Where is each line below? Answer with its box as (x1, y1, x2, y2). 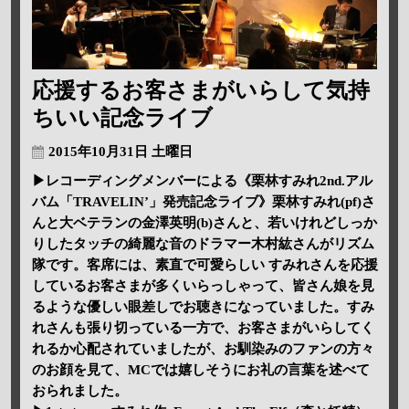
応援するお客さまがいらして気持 (31, 79, 370, 103)
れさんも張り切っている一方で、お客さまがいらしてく (31, 320, 374, 336)
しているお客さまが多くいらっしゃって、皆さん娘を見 (31, 278, 374, 294)
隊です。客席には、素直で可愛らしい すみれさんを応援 (31, 257, 378, 273)
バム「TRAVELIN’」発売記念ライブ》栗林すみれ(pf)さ (31, 194, 375, 210)
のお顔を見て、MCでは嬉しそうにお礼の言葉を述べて (31, 362, 370, 378)
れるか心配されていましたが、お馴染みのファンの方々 (31, 341, 374, 357)
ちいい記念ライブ (31, 106, 213, 131)
